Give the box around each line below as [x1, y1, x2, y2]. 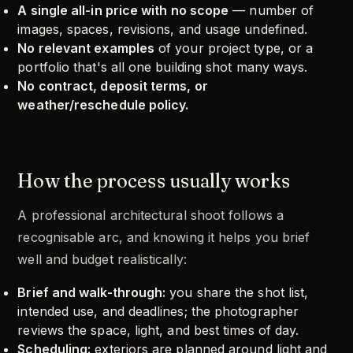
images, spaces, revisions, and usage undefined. [17, 21, 308, 38]
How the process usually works [17, 169, 290, 193]
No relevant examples [17, 40, 154, 57]
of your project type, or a [154, 40, 314, 57]
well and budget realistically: [17, 251, 187, 268]
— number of [229, 2, 314, 19]
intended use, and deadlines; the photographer [17, 303, 299, 320]
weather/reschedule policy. [17, 97, 189, 113]
